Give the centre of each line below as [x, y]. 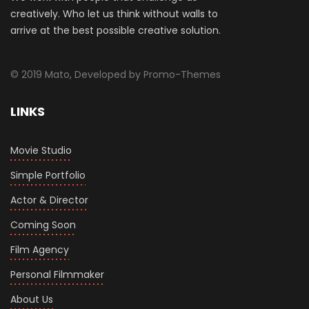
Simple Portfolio [48, 176]
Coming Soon [43, 225]
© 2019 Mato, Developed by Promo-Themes [116, 75]
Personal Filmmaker [57, 275]
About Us [32, 300]
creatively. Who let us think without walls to [114, 14]
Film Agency [40, 250]
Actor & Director [49, 200]
